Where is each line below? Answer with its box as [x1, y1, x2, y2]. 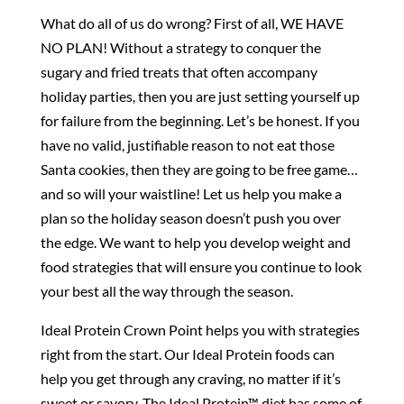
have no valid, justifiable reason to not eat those [40, 135, 335, 153]
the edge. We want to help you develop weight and [40, 233, 351, 251]
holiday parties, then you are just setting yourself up [40, 87, 360, 105]
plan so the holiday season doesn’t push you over [40, 208, 341, 226]
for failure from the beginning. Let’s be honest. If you [40, 111, 360, 129]
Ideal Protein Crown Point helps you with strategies [40, 320, 360, 338]
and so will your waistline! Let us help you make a [40, 184, 342, 202]
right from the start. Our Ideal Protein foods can [40, 344, 335, 363]
